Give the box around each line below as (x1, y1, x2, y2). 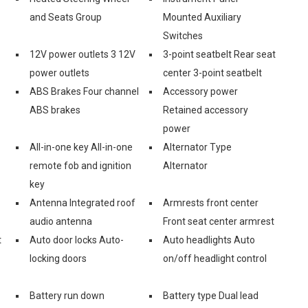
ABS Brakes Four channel (30, 85, 139, 97)
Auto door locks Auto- (30, 234, 124, 245)
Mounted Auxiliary (163, 11, 241, 23)
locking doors (30, 252, 87, 264)
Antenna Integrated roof (30, 197, 135, 208)
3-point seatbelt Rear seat (163, 48, 276, 60)
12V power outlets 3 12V (30, 48, 135, 60)
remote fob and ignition (30, 159, 131, 171)
